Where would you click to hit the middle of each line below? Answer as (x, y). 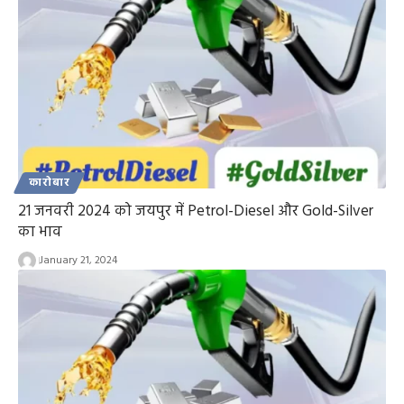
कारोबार (50, 184)
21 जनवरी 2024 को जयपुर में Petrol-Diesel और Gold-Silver (196, 212)
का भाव (40, 233)
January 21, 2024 (78, 261)
